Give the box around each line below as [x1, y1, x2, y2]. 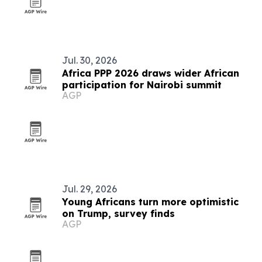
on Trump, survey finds [62, 208, 175, 219]
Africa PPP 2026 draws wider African [62, 67, 239, 79]
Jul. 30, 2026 [62, 54, 117, 66]
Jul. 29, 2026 [62, 183, 117, 195]
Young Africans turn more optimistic [62, 196, 239, 208]
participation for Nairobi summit [62, 79, 222, 91]
